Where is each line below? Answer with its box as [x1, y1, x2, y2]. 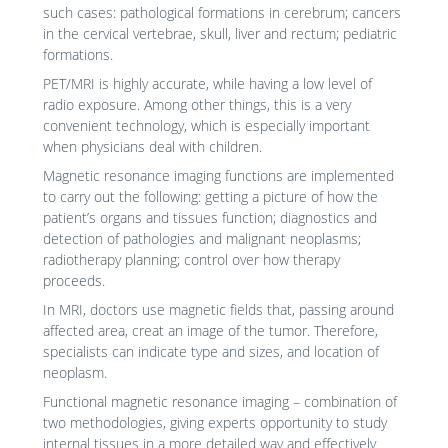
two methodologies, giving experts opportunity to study [42, 413, 387, 433]
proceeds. [42, 271, 105, 291]
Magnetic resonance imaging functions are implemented [42, 166, 394, 186]
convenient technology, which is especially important [42, 116, 370, 136]
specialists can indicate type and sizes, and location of [42, 342, 379, 362]
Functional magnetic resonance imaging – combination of [42, 392, 397, 412]
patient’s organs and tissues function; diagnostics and [42, 208, 377, 228]
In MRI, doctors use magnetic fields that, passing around [42, 300, 394, 320]
